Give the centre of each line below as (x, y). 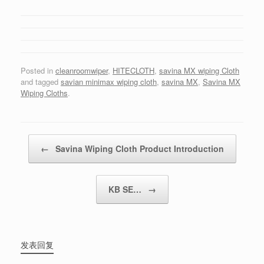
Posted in (38, 70)
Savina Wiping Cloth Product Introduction (138, 148)
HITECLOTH (133, 70)
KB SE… (126, 189)
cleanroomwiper (82, 70)
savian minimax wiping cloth (109, 81)
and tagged (41, 81)
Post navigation (47, 140)
